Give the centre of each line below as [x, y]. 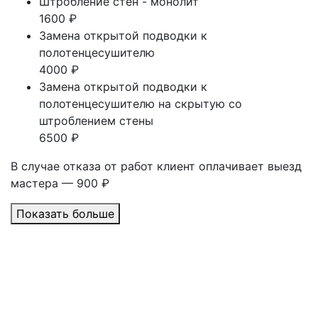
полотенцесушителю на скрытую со [141, 104]
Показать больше [65, 214]
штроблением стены [96, 121]
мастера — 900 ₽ [60, 183]
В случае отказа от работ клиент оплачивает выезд [156, 166]
